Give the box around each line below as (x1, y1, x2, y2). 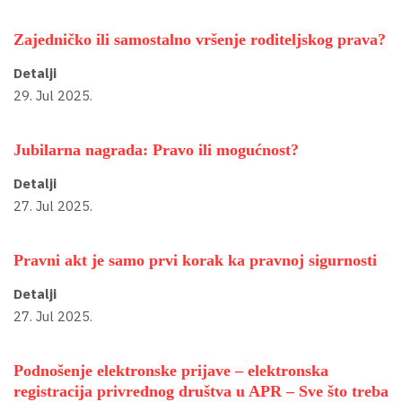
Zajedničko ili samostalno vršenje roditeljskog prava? (13, 31, 386, 49)
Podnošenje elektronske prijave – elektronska (13, 362, 328, 380)
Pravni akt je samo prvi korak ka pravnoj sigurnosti (13, 251, 377, 270)
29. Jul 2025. (13, 86, 92, 104)
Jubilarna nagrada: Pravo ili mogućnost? (13, 141, 299, 160)
